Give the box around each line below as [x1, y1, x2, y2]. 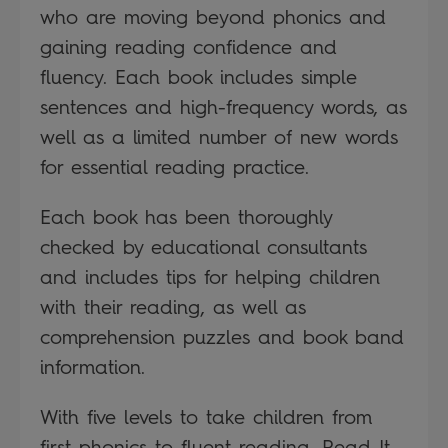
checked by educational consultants [40, 234, 367, 259]
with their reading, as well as [40, 294, 306, 319]
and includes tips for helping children [40, 264, 380, 289]
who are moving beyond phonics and [40, 4, 386, 29]
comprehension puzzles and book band [40, 324, 404, 349]
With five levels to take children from [40, 404, 372, 429]
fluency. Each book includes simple [40, 64, 357, 89]
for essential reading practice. [40, 154, 309, 179]
